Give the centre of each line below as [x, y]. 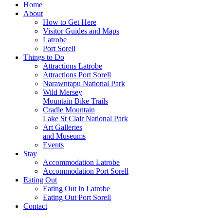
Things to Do [44, 57]
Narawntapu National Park [84, 84]
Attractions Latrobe [73, 66]
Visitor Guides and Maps [81, 31]
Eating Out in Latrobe [76, 189]
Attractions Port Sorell [77, 75]
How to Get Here [70, 22]
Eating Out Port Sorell [77, 198]
